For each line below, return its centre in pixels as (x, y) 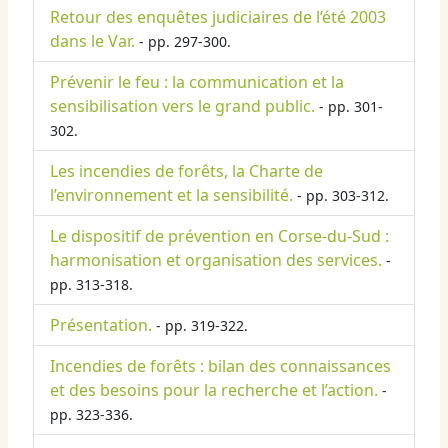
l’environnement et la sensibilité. (171, 195)
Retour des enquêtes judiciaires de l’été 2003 (218, 17)
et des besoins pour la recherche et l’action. (214, 390)
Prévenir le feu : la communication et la (197, 82)
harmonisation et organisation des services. (216, 260)
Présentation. (101, 325)
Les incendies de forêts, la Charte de (186, 171)
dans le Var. (92, 41)
